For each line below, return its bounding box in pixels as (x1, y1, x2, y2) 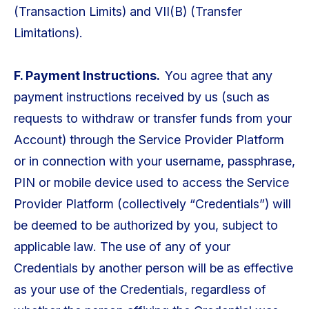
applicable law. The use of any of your (13, 239, 230, 255)
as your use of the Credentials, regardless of (13, 282, 266, 297)
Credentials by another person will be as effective (13, 261, 293, 276)
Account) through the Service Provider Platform (13, 132, 284, 148)
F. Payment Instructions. (13, 68, 165, 83)
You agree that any (164, 68, 272, 83)
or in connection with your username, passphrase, (13, 154, 295, 169)
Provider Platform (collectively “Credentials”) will (13, 197, 291, 212)
